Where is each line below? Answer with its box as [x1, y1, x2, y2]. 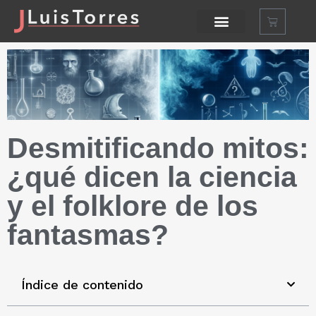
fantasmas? [7, 219, 169, 252]
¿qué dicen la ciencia [7, 161, 297, 194]
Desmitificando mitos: [7, 132, 309, 165]
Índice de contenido [21, 277, 143, 293]
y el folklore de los [7, 190, 258, 223]
